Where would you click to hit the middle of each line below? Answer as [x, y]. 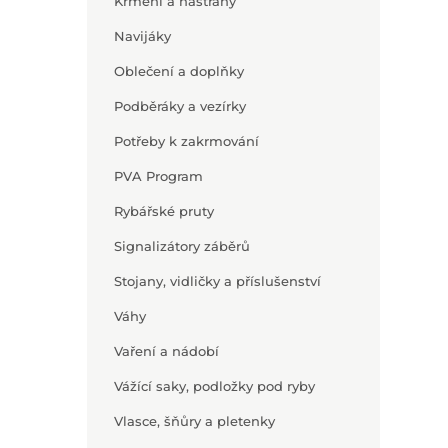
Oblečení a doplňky [179, 71]
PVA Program [158, 176]
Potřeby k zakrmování [186, 141]
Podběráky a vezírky [180, 106]
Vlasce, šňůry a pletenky [194, 421]
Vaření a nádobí [166, 351]
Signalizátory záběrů [182, 246]
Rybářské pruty [164, 211]
